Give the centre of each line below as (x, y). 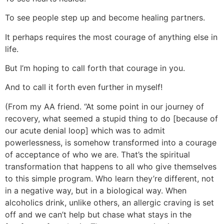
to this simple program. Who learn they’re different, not (109, 178)
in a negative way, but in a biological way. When (96, 190)
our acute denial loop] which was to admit (85, 130)
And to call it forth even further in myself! (84, 87)
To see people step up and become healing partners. (105, 18)
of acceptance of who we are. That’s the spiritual (97, 154)
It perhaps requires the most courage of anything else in (111, 37)
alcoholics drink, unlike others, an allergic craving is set (109, 202)
